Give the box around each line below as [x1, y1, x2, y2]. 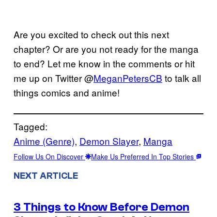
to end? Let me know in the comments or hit [14, 56, 195, 70]
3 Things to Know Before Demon [14, 200, 189, 214]
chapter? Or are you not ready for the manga [14, 42, 199, 55]
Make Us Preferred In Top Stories [91, 151, 196, 161]
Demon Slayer [79, 134, 139, 147]
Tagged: [14, 119, 47, 133]
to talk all [162, 71, 201, 84]
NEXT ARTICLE [14, 170, 78, 181]
